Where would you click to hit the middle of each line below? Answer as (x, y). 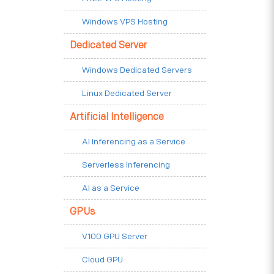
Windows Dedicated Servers (137, 70)
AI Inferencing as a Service (134, 142)
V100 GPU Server (115, 236)
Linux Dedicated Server (127, 93)
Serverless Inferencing (126, 165)
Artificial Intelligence (117, 117)
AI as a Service (111, 188)
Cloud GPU (102, 260)
